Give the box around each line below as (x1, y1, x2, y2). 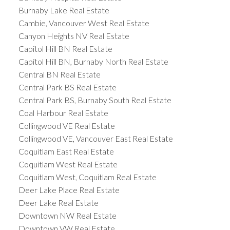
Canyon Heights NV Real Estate (18, 31, 129, 41)
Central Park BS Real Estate (18, 82, 117, 92)
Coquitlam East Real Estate (18, 146, 114, 157)
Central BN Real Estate (18, 69, 101, 80)
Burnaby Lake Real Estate (18, 5, 109, 15)
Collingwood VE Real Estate (18, 121, 115, 131)
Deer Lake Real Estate (18, 198, 99, 208)
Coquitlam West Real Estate (18, 159, 118, 169)
